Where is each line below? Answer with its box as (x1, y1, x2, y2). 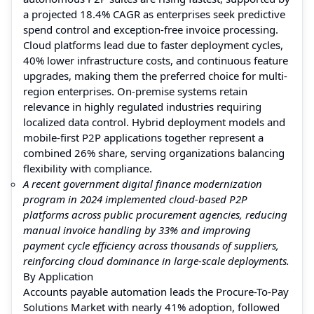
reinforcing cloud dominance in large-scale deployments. (23, 253, 289, 268)
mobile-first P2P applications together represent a (23, 130, 264, 144)
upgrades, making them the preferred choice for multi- (23, 68, 287, 83)
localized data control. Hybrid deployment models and (23, 114, 285, 129)
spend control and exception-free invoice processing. (23, 22, 278, 36)
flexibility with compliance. (23, 161, 152, 175)
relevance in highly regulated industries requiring (23, 99, 261, 114)
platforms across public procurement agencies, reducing (23, 207, 287, 221)
